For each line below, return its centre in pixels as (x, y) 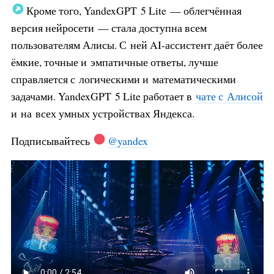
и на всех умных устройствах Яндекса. (102, 113)
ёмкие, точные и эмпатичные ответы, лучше (114, 61)
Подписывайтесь (51, 141)
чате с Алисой (229, 96)
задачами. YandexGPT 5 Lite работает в (103, 96)
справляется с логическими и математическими (123, 79)
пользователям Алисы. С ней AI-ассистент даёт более (137, 44)
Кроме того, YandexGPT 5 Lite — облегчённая (132, 10)
